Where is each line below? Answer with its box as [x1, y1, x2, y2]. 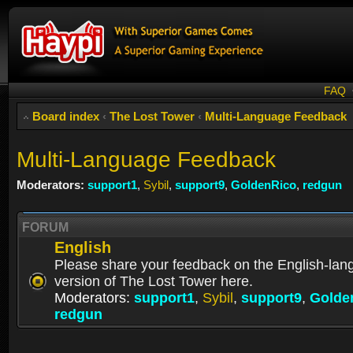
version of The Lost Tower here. [54, 273, 253, 290]
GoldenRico [231, 177, 296, 191]
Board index [32, 110, 99, 123]
